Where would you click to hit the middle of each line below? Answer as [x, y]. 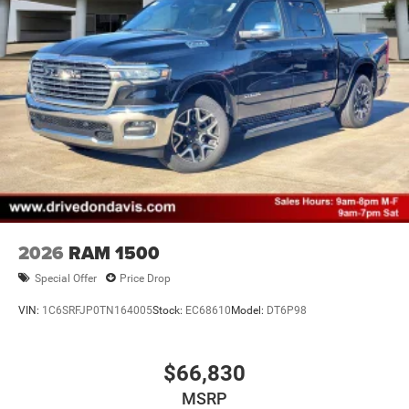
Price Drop [145, 278]
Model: [249, 310]
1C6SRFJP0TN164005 [97, 310]
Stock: [169, 310]
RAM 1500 [114, 253]
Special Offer [66, 278]
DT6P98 [287, 310]
